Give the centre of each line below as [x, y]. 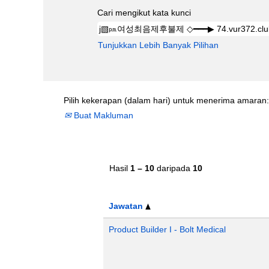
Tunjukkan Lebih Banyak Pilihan [158, 45]
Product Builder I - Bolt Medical [167, 229]
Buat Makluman [102, 115]
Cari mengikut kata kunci [144, 13]
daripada [174, 168]
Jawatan [127, 206]
